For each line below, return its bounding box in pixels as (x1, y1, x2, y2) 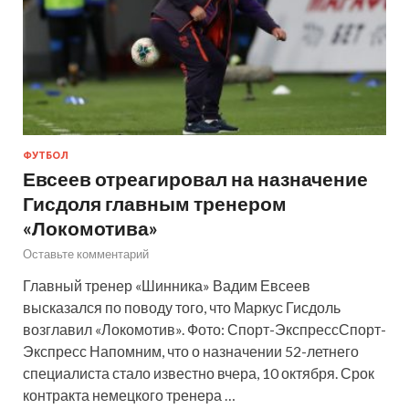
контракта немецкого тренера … (23, 385, 236, 404)
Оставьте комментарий (23, 246, 149, 261)
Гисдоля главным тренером (23, 191, 287, 215)
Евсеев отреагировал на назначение (23, 166, 368, 190)
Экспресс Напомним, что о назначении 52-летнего (23, 341, 359, 360)
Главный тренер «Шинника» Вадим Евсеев (23, 276, 310, 294)
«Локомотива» (23, 215, 158, 239)
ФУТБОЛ (23, 149, 68, 161)
